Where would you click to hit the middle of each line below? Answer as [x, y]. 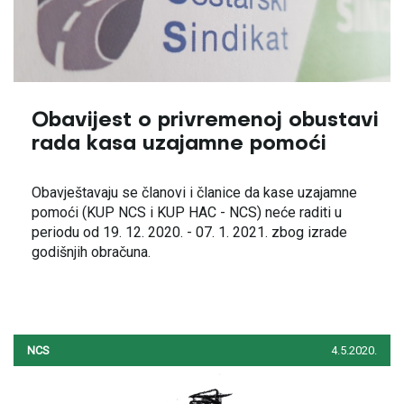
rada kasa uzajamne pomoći [179, 144]
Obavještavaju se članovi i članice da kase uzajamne [194, 193]
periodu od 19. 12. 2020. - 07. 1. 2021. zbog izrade [189, 232]
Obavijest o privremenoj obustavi [205, 121]
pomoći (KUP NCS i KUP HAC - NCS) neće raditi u [187, 212]
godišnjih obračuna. [91, 252]
